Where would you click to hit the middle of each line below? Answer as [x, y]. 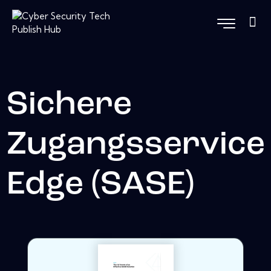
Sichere [69, 106]
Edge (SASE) [100, 186]
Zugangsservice [135, 146]
